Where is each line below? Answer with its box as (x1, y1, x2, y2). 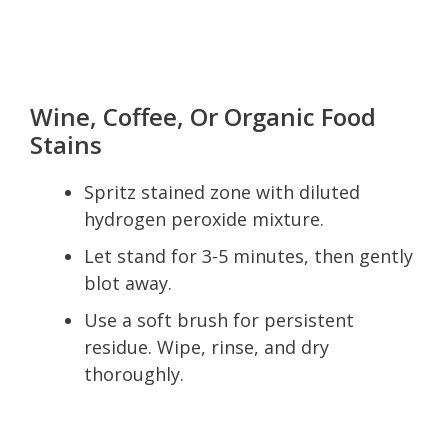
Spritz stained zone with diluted (84, 179, 360, 204)
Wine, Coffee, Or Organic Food (30, 99, 376, 133)
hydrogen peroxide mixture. (84, 206, 324, 231)
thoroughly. (84, 361, 184, 386)
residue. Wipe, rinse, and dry (84, 334, 329, 359)
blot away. (84, 270, 172, 295)
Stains (30, 127, 102, 161)
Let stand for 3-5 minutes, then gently (84, 243, 413, 268)
